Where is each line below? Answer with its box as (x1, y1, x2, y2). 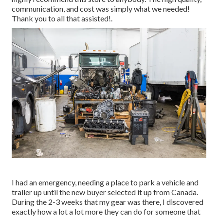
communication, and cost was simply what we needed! (12, 4, 190, 14)
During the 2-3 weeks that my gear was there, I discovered (12, 197, 203, 206)
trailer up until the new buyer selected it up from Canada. (12, 187, 198, 197)
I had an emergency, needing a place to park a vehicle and (12, 177, 199, 187)
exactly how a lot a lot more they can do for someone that (12, 206, 200, 216)
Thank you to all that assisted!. (12, 14, 112, 23)
